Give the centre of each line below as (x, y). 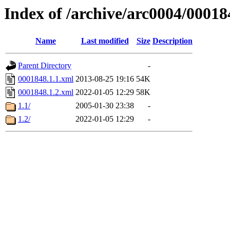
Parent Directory (45, 66)
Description (172, 41)
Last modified (105, 41)
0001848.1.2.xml (46, 92)
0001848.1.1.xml (46, 79)
